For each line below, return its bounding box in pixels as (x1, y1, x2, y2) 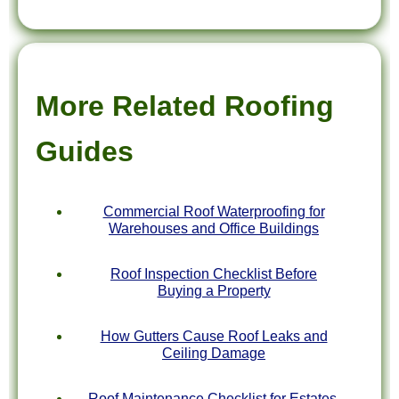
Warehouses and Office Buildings (109, 221, 319, 237)
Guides (36, 135, 134, 168)
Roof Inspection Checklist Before (110, 266, 317, 282)
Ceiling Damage (162, 346, 265, 362)
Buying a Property (157, 283, 271, 299)
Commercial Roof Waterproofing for (102, 204, 325, 220)
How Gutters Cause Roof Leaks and (100, 329, 328, 345)
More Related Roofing (36, 90, 334, 123)
